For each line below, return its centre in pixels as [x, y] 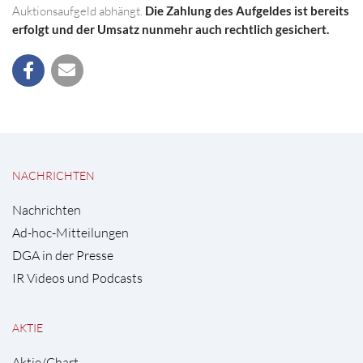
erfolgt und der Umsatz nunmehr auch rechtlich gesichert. [171, 30]
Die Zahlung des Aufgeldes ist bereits [247, 11]
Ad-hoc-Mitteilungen [70, 233]
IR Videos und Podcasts [77, 278]
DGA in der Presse [63, 255]
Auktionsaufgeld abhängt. [79, 11]
